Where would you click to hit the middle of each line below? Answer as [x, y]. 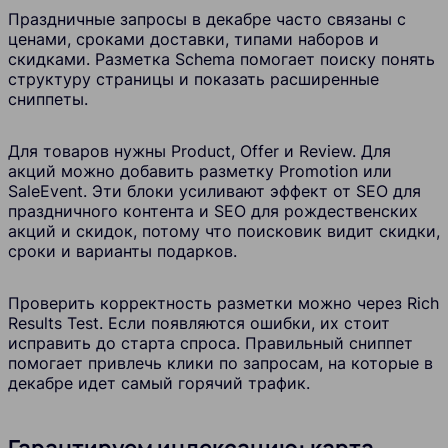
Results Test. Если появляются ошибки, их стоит [199, 323]
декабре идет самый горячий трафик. [159, 383]
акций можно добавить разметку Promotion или [200, 171]
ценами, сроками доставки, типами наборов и [193, 39]
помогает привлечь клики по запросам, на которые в [220, 363]
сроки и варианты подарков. [122, 251]
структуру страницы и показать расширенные [193, 79]
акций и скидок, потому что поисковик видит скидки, [224, 231]
